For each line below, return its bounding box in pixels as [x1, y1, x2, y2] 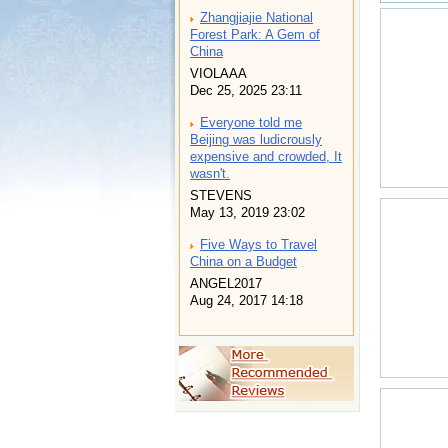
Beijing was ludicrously [190, 133, 322, 147]
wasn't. [190, 167, 230, 181]
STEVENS [190, 189, 252, 203]
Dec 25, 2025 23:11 [190, 84, 302, 98]
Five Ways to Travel [200, 238, 317, 252]
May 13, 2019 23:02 [190, 206, 305, 220]
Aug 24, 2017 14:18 [190, 294, 303, 308]
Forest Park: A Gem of [190, 28, 320, 42]
